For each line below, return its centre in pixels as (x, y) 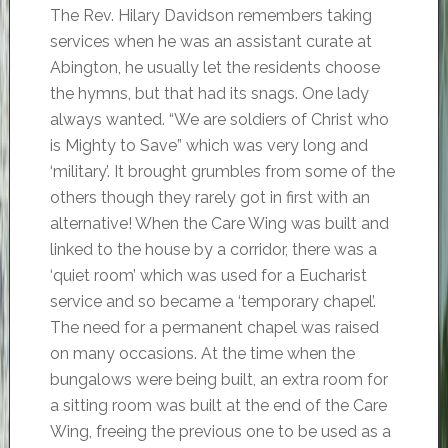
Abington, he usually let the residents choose (214, 67)
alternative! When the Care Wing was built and (219, 223)
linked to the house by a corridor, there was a (213, 249)
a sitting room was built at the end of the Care (218, 405)
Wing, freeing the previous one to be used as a (220, 431)
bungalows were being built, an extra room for (218, 379)
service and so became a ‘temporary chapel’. (212, 301)
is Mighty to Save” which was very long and (208, 145)
